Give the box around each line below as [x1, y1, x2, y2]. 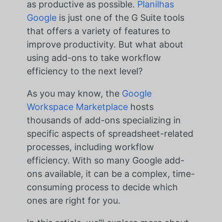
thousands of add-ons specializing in [26, 115, 181, 126]
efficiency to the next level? [26, 66, 143, 77]
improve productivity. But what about [26, 39, 183, 50]
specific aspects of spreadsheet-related [26, 128, 193, 139]
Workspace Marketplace [26, 102, 128, 112]
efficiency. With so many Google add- [26, 155, 184, 166]
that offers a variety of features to [26, 26, 170, 37]
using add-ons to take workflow [26, 53, 161, 63]
